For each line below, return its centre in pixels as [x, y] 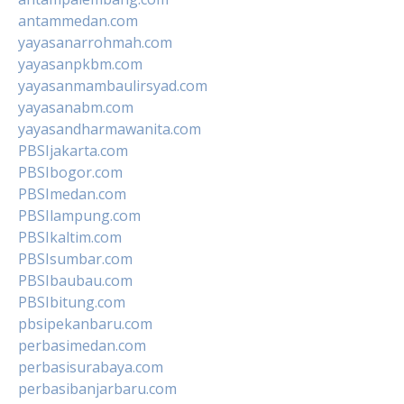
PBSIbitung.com [72, 302]
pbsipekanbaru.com [85, 323]
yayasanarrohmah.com [95, 42]
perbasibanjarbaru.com [97, 388]
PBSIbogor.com [70, 172]
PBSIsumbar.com [75, 258]
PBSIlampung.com [79, 215]
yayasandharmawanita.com [110, 129]
